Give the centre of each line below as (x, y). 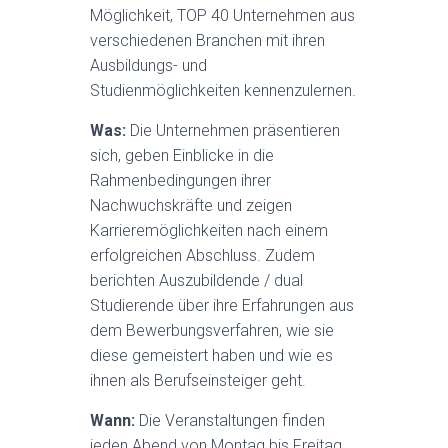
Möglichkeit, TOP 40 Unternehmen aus (222, 15)
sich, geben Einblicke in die (182, 155)
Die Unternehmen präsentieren (233, 130)
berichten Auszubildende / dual (196, 280)
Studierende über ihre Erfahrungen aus (222, 305)
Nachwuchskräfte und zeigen (191, 205)
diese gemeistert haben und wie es (211, 355)
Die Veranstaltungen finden (230, 420)
